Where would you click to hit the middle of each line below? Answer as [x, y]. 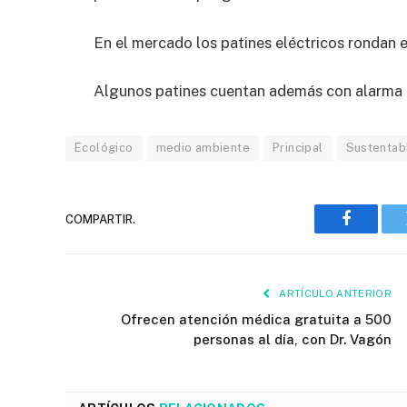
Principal [298, 148]
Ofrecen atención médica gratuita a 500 [256, 320]
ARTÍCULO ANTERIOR [334, 294]
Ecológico [104, 148]
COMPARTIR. [100, 219]
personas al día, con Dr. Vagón [293, 340]
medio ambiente [203, 148]
